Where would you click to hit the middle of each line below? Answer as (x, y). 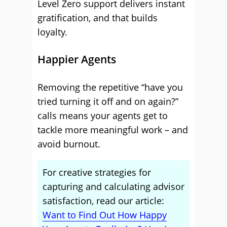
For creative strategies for (97, 172)
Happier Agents (77, 59)
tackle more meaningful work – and (113, 130)
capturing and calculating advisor (113, 186)
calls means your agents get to (103, 116)
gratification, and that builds (98, 18)
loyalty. (52, 32)
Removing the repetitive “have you (110, 87)
